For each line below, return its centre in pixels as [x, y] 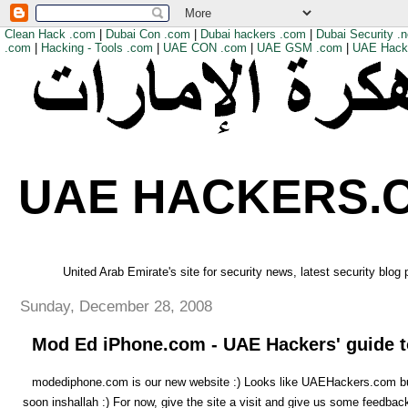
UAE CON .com [205, 48]
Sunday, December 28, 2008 [116, 306]
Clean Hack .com [50, 34]
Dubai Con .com [148, 34]
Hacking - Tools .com [97, 48]
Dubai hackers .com [253, 34]
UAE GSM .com [300, 48]
